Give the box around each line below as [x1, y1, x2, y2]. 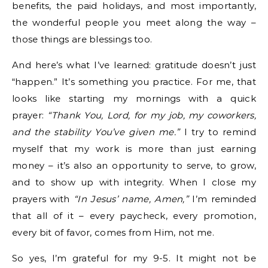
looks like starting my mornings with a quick [12, 93, 256, 104]
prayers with [12, 193, 74, 205]
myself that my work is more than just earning [12, 143, 256, 154]
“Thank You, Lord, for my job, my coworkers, [47, 109, 257, 121]
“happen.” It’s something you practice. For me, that [12, 76, 256, 87]
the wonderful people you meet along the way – [12, 17, 256, 28]
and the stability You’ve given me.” [12, 126, 180, 138]
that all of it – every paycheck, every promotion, [12, 210, 256, 221]
